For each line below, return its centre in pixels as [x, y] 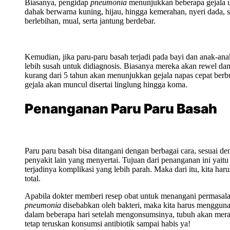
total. [33, 178]
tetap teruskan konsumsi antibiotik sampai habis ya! [108, 223]
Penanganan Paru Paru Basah [121, 108]
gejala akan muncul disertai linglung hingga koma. [106, 85]
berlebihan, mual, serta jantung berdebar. [90, 21]
